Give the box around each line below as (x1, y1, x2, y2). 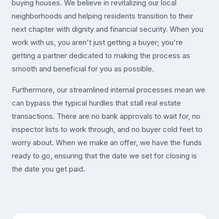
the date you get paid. (12, 164, 85, 174)
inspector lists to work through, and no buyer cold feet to (12, 125, 202, 134)
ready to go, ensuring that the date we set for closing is (12, 151, 197, 161)
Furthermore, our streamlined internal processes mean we (12, 85, 205, 95)
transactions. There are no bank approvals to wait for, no (12, 111, 200, 121)
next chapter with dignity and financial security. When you (12, 24, 203, 34)
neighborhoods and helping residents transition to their (12, 11, 193, 21)
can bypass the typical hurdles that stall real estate (12, 98, 181, 108)
